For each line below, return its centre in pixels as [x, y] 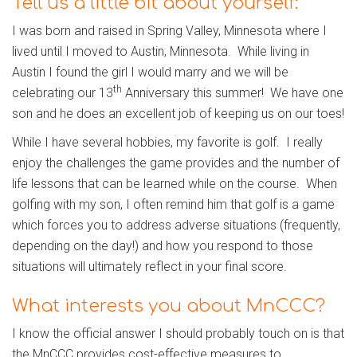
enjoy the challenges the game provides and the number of [176, 163]
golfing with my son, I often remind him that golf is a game [173, 205]
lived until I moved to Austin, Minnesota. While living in [161, 52]
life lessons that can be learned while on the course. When [175, 184]
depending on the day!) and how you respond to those [163, 246]
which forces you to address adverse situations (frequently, [176, 226]
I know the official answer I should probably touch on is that [178, 334]
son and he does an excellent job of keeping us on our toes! [178, 114]
